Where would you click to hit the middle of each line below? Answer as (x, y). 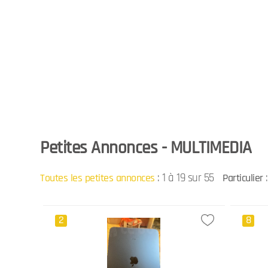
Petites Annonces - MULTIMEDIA (146, 148)
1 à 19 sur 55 (188, 178)
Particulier (243, 178)
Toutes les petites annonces (98, 178)
